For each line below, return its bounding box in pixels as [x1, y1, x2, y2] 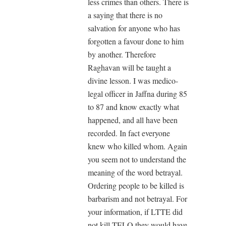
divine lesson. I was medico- [88, 75, 178, 86]
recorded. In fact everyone [88, 127, 170, 138]
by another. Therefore [88, 48, 156, 60]
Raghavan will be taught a [88, 62, 171, 73]
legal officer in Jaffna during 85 [88, 88, 187, 99]
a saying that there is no [88, 9, 162, 20]
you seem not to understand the [88, 153, 186, 164]
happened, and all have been [88, 114, 178, 125]
